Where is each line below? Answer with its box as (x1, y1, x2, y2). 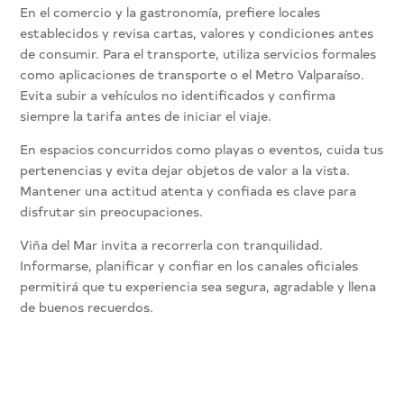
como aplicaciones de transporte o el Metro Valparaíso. (20, 66, 365, 84)
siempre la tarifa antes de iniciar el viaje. (20, 107, 272, 125)
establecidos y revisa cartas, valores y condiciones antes (20, 24, 374, 42)
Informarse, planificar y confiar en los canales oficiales (20, 257, 359, 275)
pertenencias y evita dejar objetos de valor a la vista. (20, 161, 351, 179)
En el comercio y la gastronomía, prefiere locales (20, 4, 321, 22)
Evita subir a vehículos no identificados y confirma (20, 87, 336, 105)
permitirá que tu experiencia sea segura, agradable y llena (20, 278, 377, 296)
